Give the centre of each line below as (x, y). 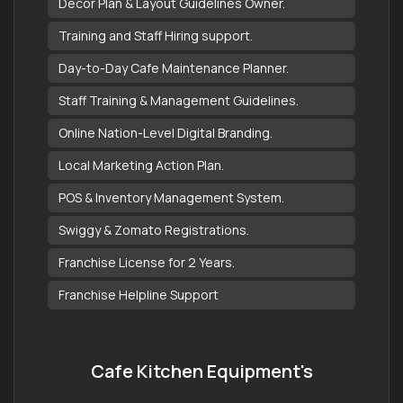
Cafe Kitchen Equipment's (201, 371)
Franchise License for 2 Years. (147, 262)
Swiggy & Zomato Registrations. (154, 229)
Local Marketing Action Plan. (141, 165)
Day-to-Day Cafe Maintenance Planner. (174, 67)
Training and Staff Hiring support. (156, 35)
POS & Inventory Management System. (171, 197)
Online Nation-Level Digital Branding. (166, 132)
